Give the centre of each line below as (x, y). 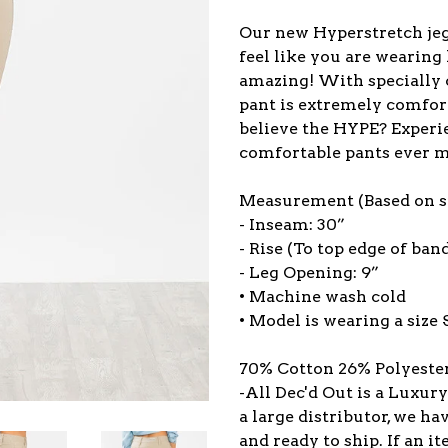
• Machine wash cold (322, 296)
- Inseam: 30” (292, 224)
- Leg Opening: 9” (309, 272)
